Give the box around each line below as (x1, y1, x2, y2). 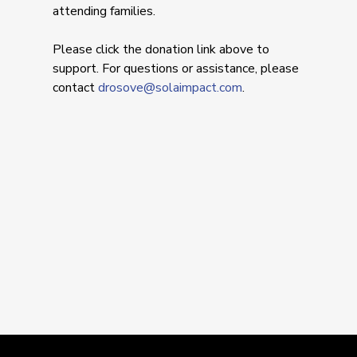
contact (53, 79, 99, 96)
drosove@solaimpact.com (98, 79, 243, 96)
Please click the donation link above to (53, 41, 270, 58)
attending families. (53, 2, 156, 20)
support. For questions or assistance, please (53, 60, 300, 77)
